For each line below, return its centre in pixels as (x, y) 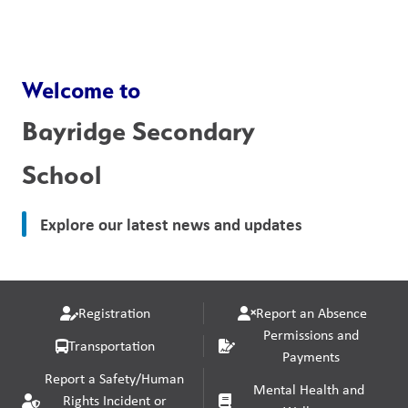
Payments (311, 357)
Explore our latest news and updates (171, 224)
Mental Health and (309, 389)
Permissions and (311, 335)
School (61, 174)
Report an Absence (311, 313)
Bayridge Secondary (138, 131)
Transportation (112, 346)
